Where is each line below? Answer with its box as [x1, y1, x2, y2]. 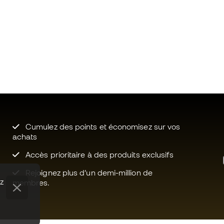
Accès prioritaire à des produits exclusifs [23, 150, 174, 159]
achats [12, 132, 37, 141]
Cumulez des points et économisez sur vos [23, 122, 180, 131]
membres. [12, 178, 50, 187]
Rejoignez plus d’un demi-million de [23, 168, 152, 177]
